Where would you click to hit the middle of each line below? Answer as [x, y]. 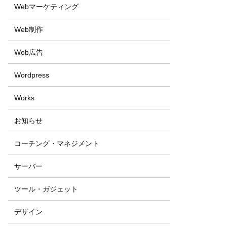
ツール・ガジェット [46, 189]
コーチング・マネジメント [57, 143]
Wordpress [32, 75]
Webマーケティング [46, 6]
